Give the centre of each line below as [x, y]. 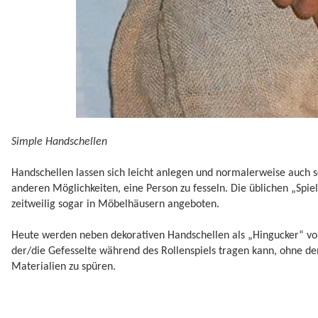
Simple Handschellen [59, 142]
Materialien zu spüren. [64, 267]
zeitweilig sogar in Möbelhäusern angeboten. [115, 204]
